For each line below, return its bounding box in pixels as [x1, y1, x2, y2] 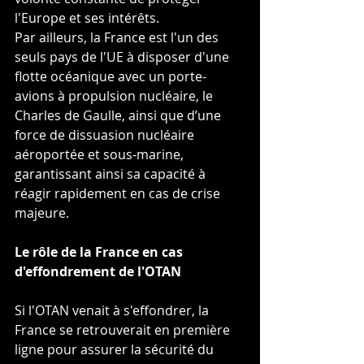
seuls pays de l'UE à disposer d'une [15, 48, 232, 66]
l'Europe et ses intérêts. [15, 9, 159, 27]
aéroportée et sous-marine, [15, 145, 187, 163]
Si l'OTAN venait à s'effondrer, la [15, 301, 212, 319]
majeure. [15, 204, 69, 222]
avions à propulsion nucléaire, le [15, 87, 216, 105]
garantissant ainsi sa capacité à [15, 165, 209, 183]
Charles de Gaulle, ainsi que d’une [15, 106, 224, 124]
